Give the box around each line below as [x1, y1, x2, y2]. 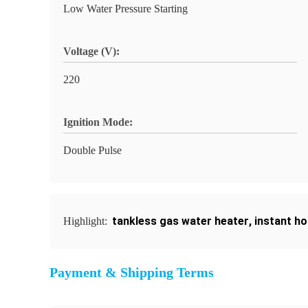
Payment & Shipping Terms [49, 265, 214, 280]
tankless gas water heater [112, 214, 249, 228]
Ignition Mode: [63, 116, 133, 128]
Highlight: [63, 215, 110, 227]
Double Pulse [63, 144, 122, 156]
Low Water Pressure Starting [63, 3, 188, 14]
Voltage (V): [63, 45, 120, 57]
